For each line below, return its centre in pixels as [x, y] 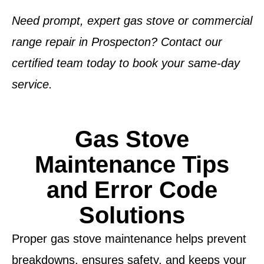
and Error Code [132, 190]
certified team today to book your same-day [126, 63]
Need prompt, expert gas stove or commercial [132, 21]
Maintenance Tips [132, 165]
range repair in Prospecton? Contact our [117, 42]
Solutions [132, 215]
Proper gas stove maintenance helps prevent [129, 239]
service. [32, 84]
